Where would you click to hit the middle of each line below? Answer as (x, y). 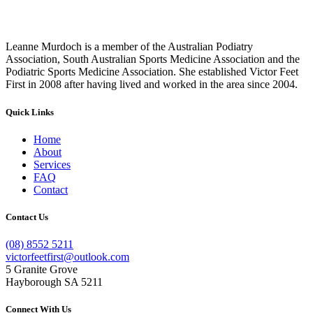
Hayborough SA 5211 (54, 282)
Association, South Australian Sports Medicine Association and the (153, 59)
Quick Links (30, 112)
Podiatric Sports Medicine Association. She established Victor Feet (152, 72)
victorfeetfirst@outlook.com (67, 257)
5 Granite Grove (42, 270)
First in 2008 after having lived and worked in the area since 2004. (152, 85)
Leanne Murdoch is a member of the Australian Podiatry (129, 47)
